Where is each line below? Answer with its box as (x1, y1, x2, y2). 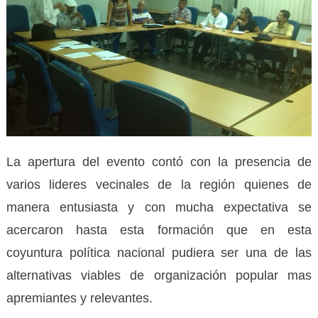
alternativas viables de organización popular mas (6, 268, 312, 283)
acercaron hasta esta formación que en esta (6, 223, 312, 238)
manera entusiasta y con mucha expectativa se (6, 200, 312, 215)
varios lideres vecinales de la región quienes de (6, 177, 312, 192)
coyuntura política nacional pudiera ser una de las (6, 246, 312, 261)
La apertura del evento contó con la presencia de (6, 155, 312, 170)
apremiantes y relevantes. (6, 291, 153, 306)
